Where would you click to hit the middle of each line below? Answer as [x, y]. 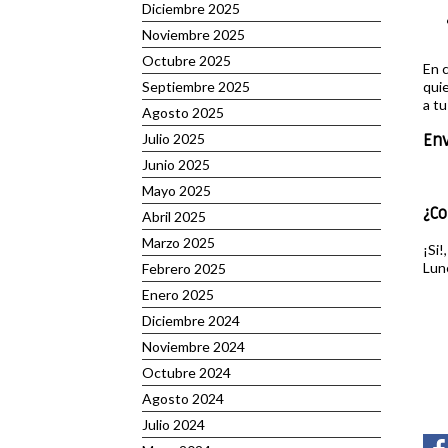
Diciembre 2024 [191, 320]
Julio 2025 [173, 138]
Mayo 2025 [176, 190]
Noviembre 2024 [193, 346]
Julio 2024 [173, 424]
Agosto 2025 [183, 112]
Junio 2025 [176, 164]
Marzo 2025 [178, 242]
